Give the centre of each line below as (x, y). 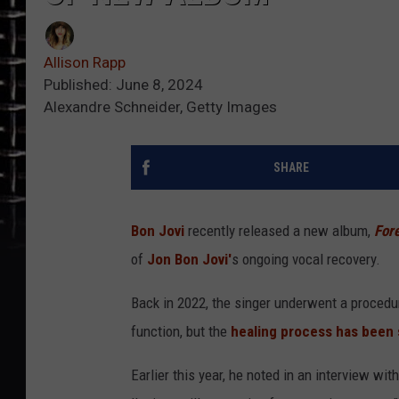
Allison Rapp (85, 63)
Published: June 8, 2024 (123, 85)
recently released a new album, (279, 231)
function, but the (181, 332)
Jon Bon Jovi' (189, 260)
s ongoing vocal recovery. (306, 260)
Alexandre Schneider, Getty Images (160, 107)
